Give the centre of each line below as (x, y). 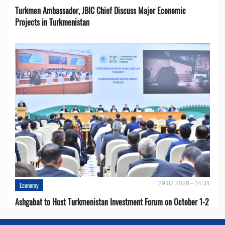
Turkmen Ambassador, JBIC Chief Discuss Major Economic (100, 10)
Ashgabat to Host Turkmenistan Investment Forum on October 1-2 (112, 202)
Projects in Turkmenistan (52, 22)
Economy (29, 185)
